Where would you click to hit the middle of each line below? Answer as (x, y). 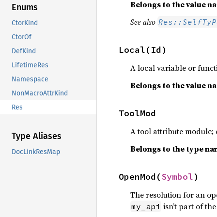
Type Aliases (37, 136)
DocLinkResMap (36, 152)
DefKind (24, 51)
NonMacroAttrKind (40, 93)
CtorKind (25, 23)
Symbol (177, 176)
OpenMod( (140, 176)
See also (144, 22)
